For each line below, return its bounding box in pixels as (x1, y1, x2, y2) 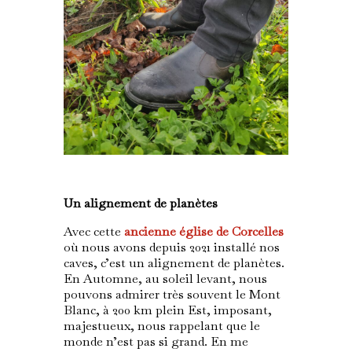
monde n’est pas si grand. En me (63, 333, 248, 350)
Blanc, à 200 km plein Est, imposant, (63, 302, 272, 319)
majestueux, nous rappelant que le (63, 317, 260, 335)
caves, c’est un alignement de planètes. (63, 255, 284, 272)
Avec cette (63, 223, 124, 240)
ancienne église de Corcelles (123, 223, 284, 240)
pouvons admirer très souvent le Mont (63, 286, 280, 303)
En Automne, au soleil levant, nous (63, 270, 267, 288)
